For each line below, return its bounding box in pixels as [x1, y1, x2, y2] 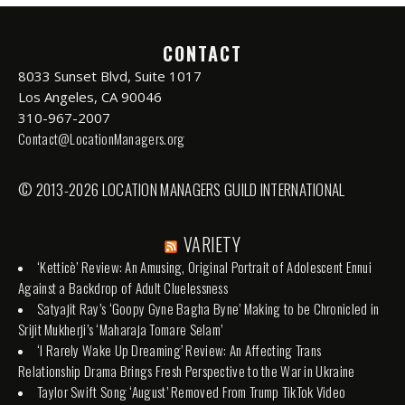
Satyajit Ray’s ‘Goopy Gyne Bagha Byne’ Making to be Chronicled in [37, 297, 380, 318]
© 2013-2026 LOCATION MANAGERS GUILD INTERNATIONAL [18, 177, 345, 201]
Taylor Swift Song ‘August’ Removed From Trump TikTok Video [37, 381, 346, 401]
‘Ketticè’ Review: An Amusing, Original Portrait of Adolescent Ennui [37, 256, 372, 277]
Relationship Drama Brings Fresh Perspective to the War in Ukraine [18, 360, 355, 381]
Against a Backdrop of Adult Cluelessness [18, 277, 229, 297]
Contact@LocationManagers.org [18, 127, 185, 148]
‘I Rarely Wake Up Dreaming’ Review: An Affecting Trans [37, 339, 322, 360]
